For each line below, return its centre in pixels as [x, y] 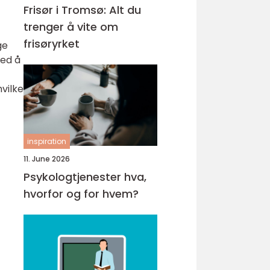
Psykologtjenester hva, [74, 177]
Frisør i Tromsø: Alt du [82, 10]
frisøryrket [52, 44]
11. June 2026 [47, 159]
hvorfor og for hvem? [81, 194]
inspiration [47, 141]
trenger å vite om [71, 27]
